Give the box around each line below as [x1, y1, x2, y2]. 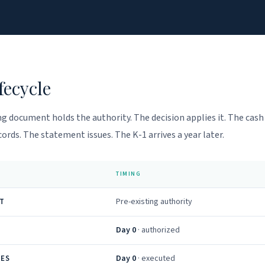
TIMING [116, 170, 141, 178]
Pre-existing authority [116, 196, 192, 208]
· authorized [136, 224, 180, 236]
